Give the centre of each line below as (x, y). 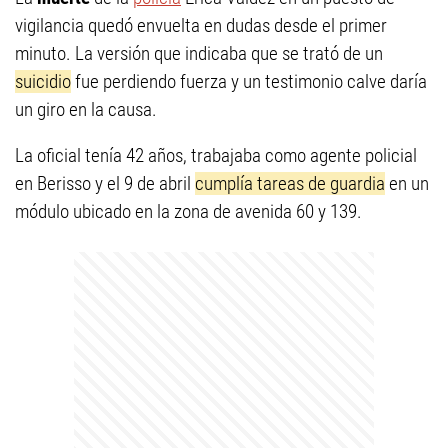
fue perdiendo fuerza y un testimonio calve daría (249, 81)
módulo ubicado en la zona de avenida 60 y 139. (188, 211)
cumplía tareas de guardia (290, 183)
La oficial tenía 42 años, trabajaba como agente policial (216, 155)
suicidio (43, 81)
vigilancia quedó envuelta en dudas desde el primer (201, 25)
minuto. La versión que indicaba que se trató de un (199, 53)
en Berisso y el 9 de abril (105, 183)
